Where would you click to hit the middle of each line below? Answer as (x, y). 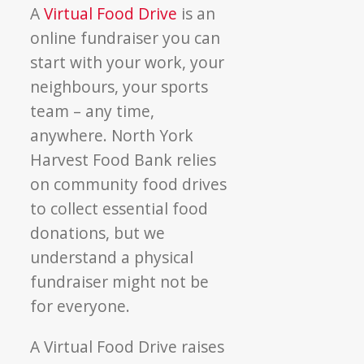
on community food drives (129, 184)
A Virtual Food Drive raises (128, 347)
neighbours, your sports (119, 87)
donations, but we (98, 233)
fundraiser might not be (120, 282)
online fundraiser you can (126, 38)
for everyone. (80, 306)
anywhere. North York (112, 136)
